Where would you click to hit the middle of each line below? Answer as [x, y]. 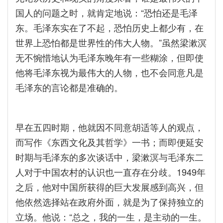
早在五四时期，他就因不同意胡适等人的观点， [110, 127]
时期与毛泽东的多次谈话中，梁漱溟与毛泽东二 [110, 157]
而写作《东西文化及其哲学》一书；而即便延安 [110, 142]
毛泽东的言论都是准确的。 [69, 87]
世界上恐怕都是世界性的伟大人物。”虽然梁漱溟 [111, 42]
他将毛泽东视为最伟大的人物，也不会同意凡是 [110, 72]
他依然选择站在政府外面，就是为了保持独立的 [110, 202]
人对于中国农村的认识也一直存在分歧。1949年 [111, 172]
